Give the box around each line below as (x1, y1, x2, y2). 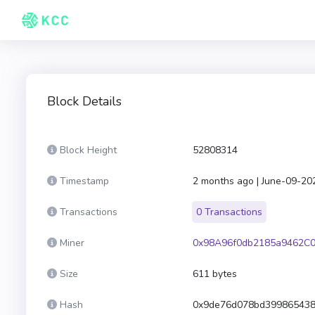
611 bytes (192, 267, 237, 281)
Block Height (60, 143, 117, 157)
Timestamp (60, 174, 109, 188)
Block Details (47, 93, 122, 110)
